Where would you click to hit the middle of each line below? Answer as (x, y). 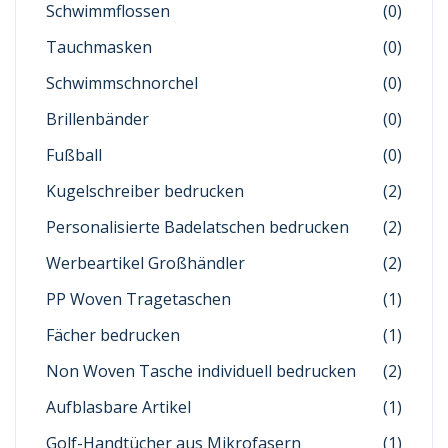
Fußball (74, 155)
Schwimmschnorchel (122, 83)
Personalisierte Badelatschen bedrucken (197, 227)
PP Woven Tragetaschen (138, 299)
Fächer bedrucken (113, 335)
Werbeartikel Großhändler (145, 263)
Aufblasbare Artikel (118, 407)
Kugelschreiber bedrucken (145, 191)
